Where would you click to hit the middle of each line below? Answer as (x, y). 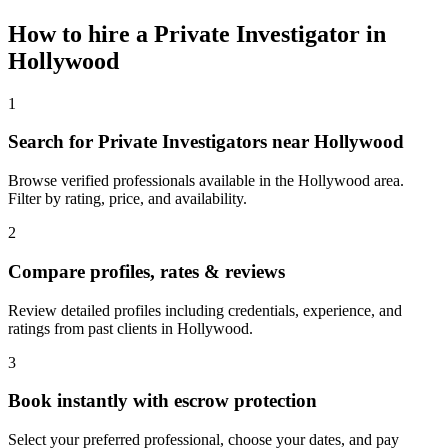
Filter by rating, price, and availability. (127, 199)
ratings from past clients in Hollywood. (130, 328)
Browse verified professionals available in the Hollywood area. (206, 181)
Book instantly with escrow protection (162, 401)
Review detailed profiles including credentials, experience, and (205, 310)
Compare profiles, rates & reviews (146, 271)
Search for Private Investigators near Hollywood (206, 142)
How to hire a (81, 33)
